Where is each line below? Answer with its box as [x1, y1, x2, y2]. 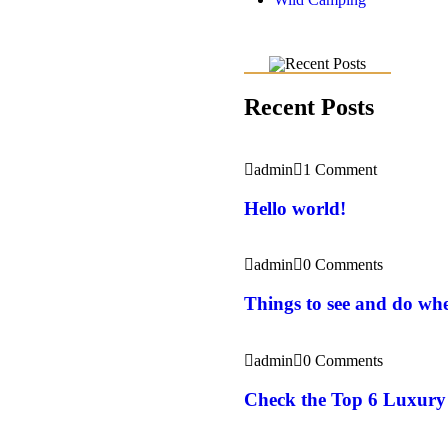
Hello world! [244, 197, 346, 219]
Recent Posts [244, 94, 374, 121]
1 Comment [303, 160, 377, 178]
